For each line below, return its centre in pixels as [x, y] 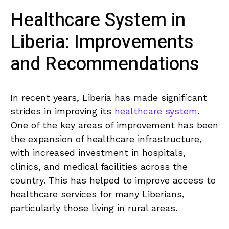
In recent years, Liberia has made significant [109, 98]
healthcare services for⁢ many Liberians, [97, 194]
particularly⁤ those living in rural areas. [94, 208]
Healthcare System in [98, 20]
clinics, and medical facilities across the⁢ [99, 167]
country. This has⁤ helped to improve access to [113, 180]
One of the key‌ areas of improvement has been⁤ [114, 125]
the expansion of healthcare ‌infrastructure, [106, 139]
